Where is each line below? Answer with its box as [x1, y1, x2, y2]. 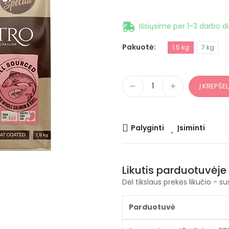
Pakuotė [122, 41, 154, 52]
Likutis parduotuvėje [122, 163, 226, 177]
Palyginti [131, 122, 164, 133]
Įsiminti [177, 122, 205, 133]
